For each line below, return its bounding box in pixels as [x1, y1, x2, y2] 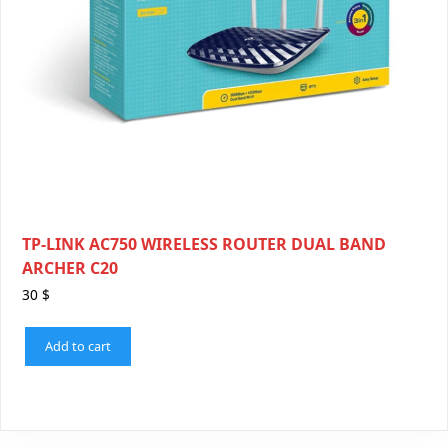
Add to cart [45, 337, 111, 356]
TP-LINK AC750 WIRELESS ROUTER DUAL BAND [22, 232, 386, 255]
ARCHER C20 [22, 256, 118, 279]
